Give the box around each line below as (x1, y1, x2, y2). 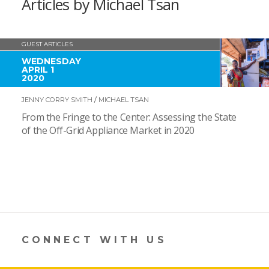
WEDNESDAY (21, 55, 81, 67)
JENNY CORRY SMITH (21, 95, 92, 104)
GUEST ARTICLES (21, 40, 73, 48)
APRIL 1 (21, 64, 54, 75)
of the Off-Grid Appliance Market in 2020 (21, 124, 195, 138)
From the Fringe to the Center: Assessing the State (21, 110, 237, 124)
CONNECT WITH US (21, 234, 167, 246)
